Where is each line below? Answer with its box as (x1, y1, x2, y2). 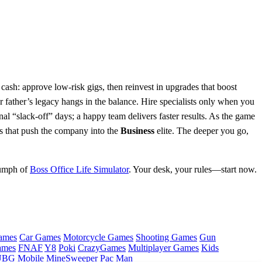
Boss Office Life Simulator (30, 164, 129, 174)
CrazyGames (78, 243, 126, 253)
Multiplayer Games (128, 243, 199, 253)
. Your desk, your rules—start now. (129, 164, 257, 174)
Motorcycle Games (63, 232, 133, 243)
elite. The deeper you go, (154, 125, 249, 136)
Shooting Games (136, 232, 197, 243)
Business (120, 125, 154, 136)
